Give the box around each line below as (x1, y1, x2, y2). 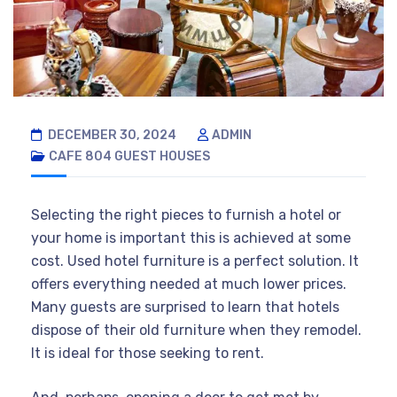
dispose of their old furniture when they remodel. (31, 321, 362, 339)
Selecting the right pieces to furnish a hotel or (31, 206, 341, 223)
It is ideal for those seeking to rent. (31, 344, 264, 362)
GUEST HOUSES (114, 148, 210, 164)
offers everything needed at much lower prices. (31, 275, 346, 292)
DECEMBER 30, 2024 (45, 127, 176, 143)
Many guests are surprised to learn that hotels (31, 298, 339, 315)
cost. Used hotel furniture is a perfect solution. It (31, 252, 359, 269)
